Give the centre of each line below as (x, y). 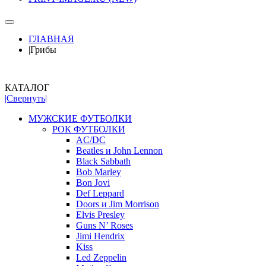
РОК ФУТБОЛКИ (89, 129)
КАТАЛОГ (27, 88)
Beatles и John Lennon (119, 151)
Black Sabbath (103, 161)
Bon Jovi (93, 183)
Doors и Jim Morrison (118, 204)
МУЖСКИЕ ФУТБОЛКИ (80, 119)
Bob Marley (99, 172)
